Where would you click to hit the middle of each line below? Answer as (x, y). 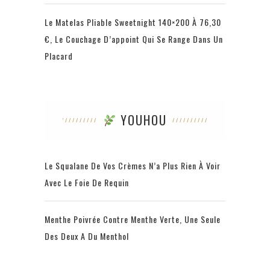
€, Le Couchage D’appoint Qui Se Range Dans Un (134, 39)
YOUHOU (142, 120)
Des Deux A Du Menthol (87, 236)
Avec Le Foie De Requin (87, 182)
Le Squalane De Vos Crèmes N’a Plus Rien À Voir (133, 165)
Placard (59, 55)
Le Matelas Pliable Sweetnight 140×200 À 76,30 (133, 22)
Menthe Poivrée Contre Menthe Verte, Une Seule (133, 219)
